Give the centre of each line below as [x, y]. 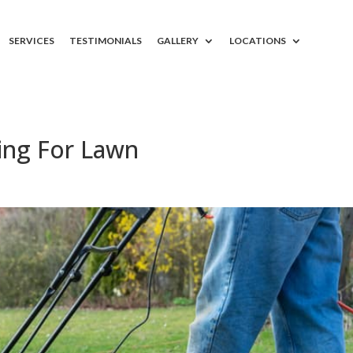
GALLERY [177, 41]
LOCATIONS [257, 41]
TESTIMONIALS [105, 41]
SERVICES [31, 41]
